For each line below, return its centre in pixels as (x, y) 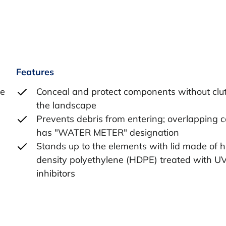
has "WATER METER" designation (108, 132)
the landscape (66, 105)
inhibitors (56, 173)
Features (35, 72)
